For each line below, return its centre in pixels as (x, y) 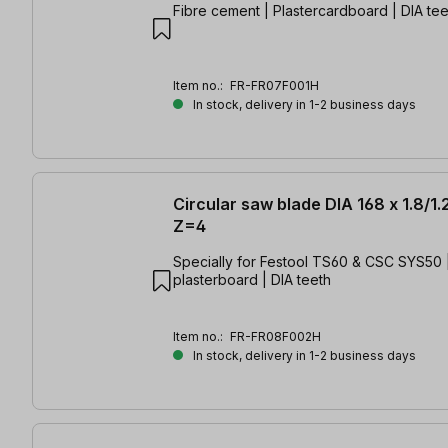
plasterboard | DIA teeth (252, 279)
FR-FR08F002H (275, 336)
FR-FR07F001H (274, 85)
